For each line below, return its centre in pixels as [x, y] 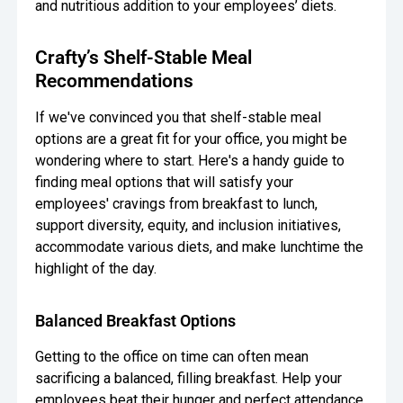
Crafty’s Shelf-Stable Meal [144, 58]
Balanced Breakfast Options [136, 321]
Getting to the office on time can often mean [172, 357]
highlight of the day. [96, 269]
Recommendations [115, 81]
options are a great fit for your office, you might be [192, 139]
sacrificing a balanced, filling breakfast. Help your [189, 379]
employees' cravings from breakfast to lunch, [177, 204]
